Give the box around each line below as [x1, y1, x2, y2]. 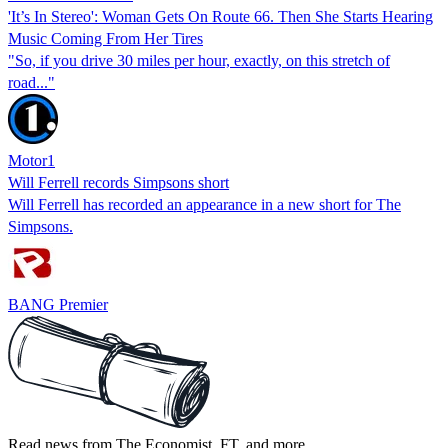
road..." [8, 73, 55, 91]
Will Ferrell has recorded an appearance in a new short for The [8, 195, 401, 213]
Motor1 [8, 151, 55, 169]
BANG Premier [8, 295, 108, 313]
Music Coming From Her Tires [8, 29, 203, 47]
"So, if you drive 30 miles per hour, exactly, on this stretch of [8, 51, 390, 69]
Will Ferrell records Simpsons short [8, 173, 229, 191]
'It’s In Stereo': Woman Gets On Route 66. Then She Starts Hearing [8, 7, 433, 25]
